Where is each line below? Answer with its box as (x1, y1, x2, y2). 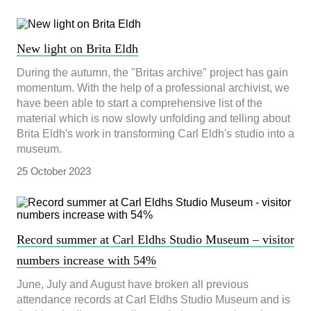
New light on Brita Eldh (17, 42, 138, 56)
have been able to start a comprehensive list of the (17, 97, 262, 110)
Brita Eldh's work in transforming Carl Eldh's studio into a (17, 128, 294, 140)
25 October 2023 (17, 165, 91, 178)
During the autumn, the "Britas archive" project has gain (17, 67, 288, 79)
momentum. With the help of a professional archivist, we (17, 82, 289, 94)
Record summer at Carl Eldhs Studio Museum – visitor (17, 233, 294, 247)
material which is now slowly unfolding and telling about (17, 112, 290, 125)
